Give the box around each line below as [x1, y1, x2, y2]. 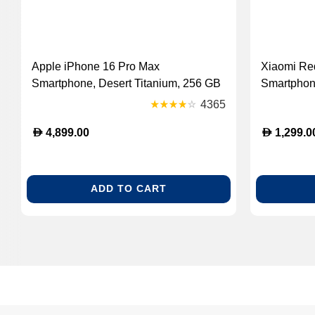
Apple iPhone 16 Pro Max [32, 60, 160, 72]
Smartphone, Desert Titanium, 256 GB [32, 77, 221, 89]
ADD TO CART [91, 183, 167, 195]
